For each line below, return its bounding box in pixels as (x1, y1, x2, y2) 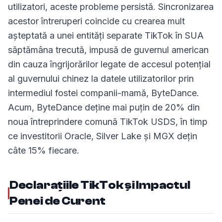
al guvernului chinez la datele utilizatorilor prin (8, 73, 194, 84)
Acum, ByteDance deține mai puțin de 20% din (8, 102, 200, 112)
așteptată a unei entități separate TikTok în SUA (8, 30, 204, 41)
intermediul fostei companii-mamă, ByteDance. (8, 88, 199, 98)
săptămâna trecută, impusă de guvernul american (8, 45, 209, 55)
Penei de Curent (9, 194, 106, 208)
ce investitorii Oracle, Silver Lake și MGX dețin (8, 131, 197, 141)
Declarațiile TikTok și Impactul (9, 178, 190, 192)
